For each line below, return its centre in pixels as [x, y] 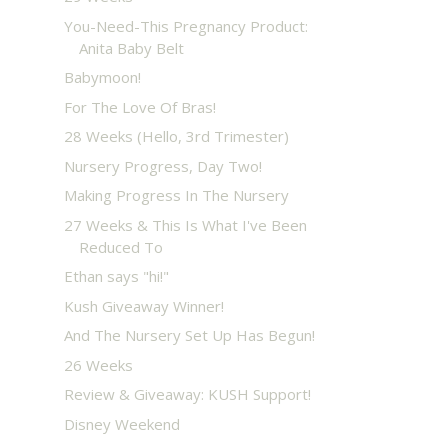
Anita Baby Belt [131, 47]
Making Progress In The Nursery [176, 195]
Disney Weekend [121, 423]
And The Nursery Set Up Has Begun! [189, 335]
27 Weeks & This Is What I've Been [185, 224]
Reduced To [120, 246]
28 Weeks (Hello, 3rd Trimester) [176, 136]
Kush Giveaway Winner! [143, 305]
